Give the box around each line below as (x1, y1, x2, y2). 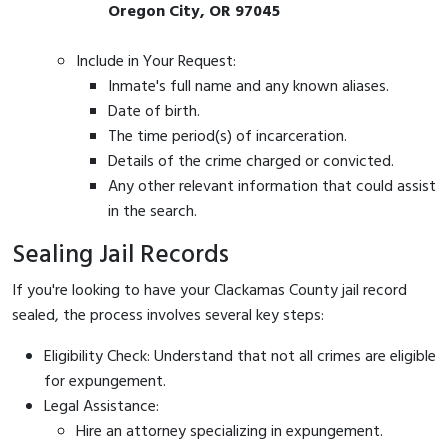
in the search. (108, 198, 197, 225)
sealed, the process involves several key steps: (12, 302, 324, 329)
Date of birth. (108, 98, 200, 125)
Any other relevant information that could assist (108, 173, 436, 200)
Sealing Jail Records (12, 234, 229, 276)
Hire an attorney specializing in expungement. (76, 418, 383, 445)
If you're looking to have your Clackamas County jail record (12, 277, 407, 304)
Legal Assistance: (44, 393, 159, 420)
